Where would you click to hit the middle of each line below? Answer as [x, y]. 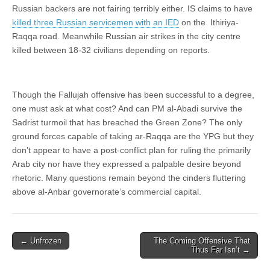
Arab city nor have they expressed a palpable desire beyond [127, 164]
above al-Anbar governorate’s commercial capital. [107, 191]
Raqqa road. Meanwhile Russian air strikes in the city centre [126, 36]
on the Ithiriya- [209, 22]
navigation [39, 255]
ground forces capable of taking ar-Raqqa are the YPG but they [133, 136]
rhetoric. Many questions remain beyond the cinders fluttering [129, 177]
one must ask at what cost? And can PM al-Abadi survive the [127, 108]
